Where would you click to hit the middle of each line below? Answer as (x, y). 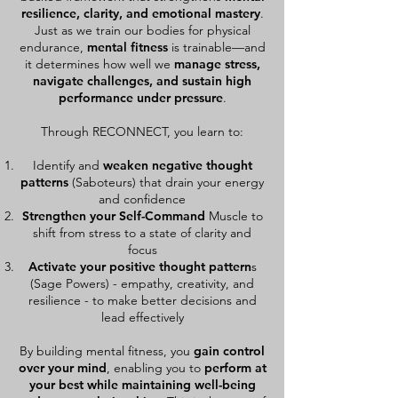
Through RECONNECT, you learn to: (142, 131)
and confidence (142, 199)
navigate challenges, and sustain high (142, 81)
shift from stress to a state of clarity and (142, 233)
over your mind (62, 368)
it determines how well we (99, 64)
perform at (235, 368)
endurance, (53, 47)
